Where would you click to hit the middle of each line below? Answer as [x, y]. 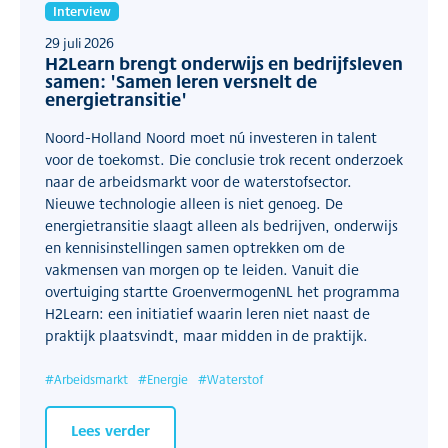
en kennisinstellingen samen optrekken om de [195, 247]
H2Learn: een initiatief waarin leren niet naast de [207, 313]
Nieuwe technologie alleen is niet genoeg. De [194, 203]
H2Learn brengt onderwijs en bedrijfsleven [224, 63]
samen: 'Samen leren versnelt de [181, 81]
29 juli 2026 [79, 42]
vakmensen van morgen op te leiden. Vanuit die [202, 269]
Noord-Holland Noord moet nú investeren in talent [211, 137]
